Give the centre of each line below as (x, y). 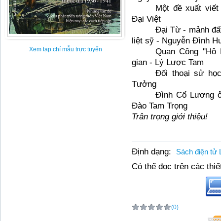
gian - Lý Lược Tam (168, 62)
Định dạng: (151, 152)
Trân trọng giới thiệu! (170, 117)
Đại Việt (146, 19)
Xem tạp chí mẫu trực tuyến (66, 49)
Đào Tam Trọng (160, 106)
